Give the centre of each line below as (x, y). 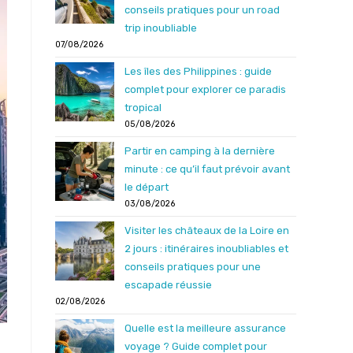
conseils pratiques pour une (193, 267)
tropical (143, 108)
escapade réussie (168, 285)
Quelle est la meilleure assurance (205, 328)
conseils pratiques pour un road (202, 10)
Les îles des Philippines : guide (198, 71)
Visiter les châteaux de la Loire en (207, 230)
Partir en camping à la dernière (200, 151)
